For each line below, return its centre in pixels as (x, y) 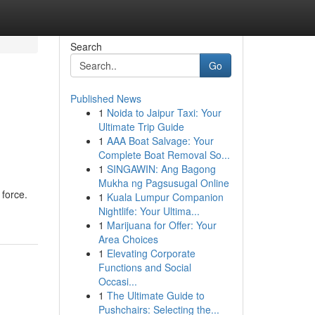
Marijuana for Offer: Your (161, 225)
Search (86, 46)
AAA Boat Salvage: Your (160, 141)
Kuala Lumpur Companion (165, 197)
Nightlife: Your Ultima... (149, 211)
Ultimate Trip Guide (141, 127)
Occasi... (117, 281)
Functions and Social (144, 267)
